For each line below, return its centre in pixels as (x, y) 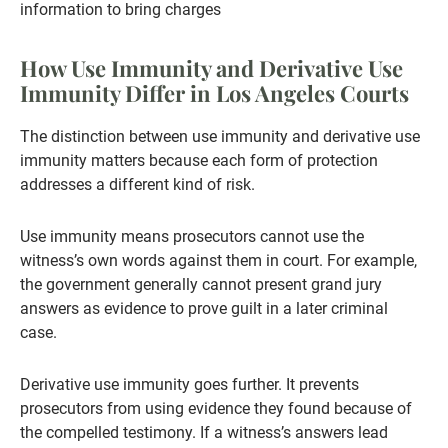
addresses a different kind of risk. (137, 185)
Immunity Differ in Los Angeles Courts (214, 93)
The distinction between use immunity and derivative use (220, 137)
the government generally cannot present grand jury (201, 285)
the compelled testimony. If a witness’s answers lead (204, 433)
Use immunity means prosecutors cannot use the (192, 237)
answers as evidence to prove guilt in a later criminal (204, 309)
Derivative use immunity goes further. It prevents (189, 385)
